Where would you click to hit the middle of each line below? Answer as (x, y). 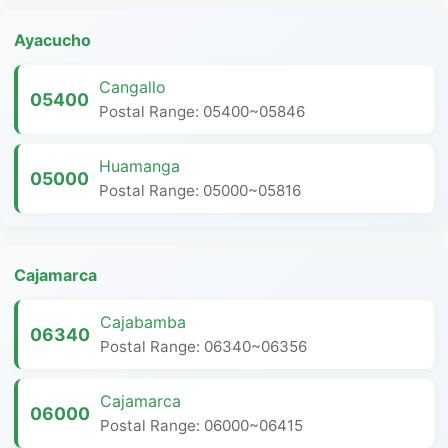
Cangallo (132, 87)
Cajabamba (143, 322)
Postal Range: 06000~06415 (201, 425)
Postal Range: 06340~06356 (203, 346)
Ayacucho (52, 40)
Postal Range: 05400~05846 (202, 111)
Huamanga (139, 166)
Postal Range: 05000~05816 (200, 190)
